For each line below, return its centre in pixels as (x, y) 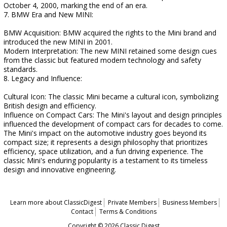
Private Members (132, 202)
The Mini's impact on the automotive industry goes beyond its (105, 133)
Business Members (190, 202)
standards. (21, 69)
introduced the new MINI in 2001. (58, 42)
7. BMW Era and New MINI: (48, 14)
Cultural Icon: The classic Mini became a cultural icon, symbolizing (111, 97)
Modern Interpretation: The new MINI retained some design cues (110, 51)
